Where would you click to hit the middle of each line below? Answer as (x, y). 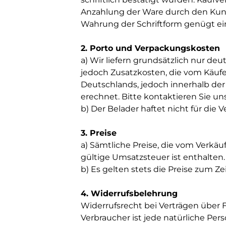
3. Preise (99, 133)
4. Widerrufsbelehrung (129, 193)
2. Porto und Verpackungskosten (150, 48)
